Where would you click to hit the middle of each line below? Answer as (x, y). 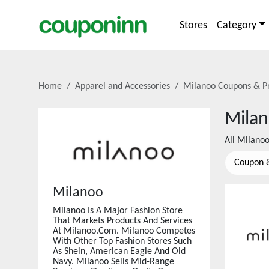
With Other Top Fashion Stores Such (122, 241)
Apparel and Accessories (122, 86)
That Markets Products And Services (122, 221)
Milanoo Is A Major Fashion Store (118, 211)
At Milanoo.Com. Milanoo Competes (124, 231)
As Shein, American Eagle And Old (119, 252)
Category (236, 25)
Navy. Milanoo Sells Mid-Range (113, 262)
